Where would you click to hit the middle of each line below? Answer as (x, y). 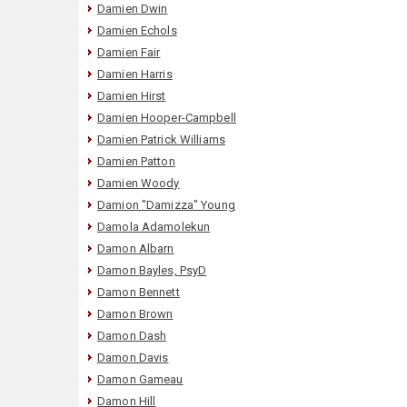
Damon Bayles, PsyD (152, 270)
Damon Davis (133, 357)
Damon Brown (135, 313)
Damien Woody (139, 183)
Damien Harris (135, 74)
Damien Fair (129, 52)
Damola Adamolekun (154, 226)
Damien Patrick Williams (161, 139)
